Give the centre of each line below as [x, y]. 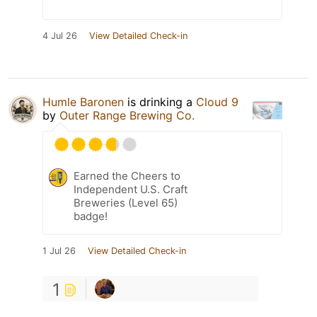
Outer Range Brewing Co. [127, 116]
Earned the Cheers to [127, 176]
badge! [91, 217]
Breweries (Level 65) [126, 203]
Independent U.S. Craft [131, 190]
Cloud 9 [217, 102]
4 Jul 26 [60, 36]
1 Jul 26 [59, 251]
